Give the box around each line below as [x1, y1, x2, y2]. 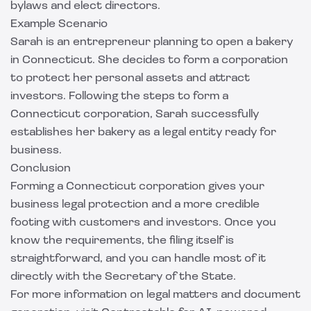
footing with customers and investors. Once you [10, 217, 276, 228]
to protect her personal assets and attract [10, 73, 250, 84]
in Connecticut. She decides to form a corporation [10, 55, 288, 66]
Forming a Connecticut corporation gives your [10, 181, 264, 192]
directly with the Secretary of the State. [10, 271, 236, 283]
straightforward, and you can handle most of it [10, 253, 266, 264]
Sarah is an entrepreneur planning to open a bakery [10, 37, 293, 48]
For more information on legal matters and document [10, 289, 301, 301]
